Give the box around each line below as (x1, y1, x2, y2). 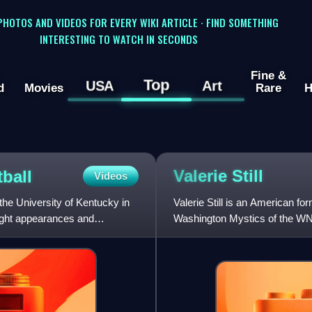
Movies (24, 81, 63, 95)
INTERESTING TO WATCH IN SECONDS (39, 31, 198, 47)
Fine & (250, 68, 286, 83)
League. (173, 228, 210, 241)
